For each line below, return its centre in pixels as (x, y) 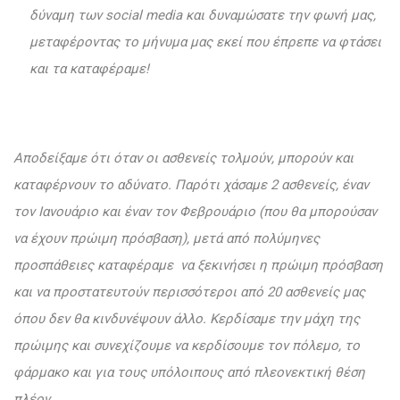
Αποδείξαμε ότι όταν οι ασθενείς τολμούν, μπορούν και (183, 158)
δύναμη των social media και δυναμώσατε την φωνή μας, (203, 16)
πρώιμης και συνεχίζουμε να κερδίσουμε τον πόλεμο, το (187, 346)
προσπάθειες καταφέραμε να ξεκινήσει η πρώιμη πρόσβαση (198, 266)
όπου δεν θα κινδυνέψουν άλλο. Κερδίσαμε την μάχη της (187, 319)
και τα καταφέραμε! (89, 69)
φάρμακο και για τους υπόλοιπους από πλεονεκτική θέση (189, 373)
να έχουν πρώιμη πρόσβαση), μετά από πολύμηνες (167, 239)
